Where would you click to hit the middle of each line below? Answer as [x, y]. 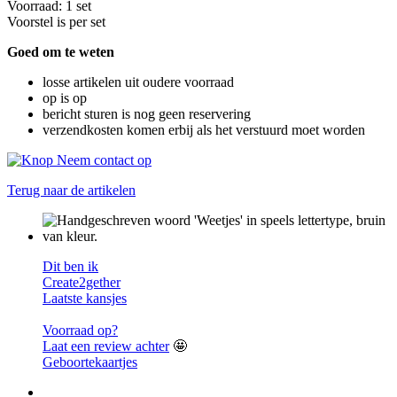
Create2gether [82, 282]
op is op [65, 97]
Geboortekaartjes [90, 362]
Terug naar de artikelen [71, 190]
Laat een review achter [106, 346]
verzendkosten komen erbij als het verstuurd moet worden [204, 129]
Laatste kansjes [85, 298]
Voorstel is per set [56, 21]
